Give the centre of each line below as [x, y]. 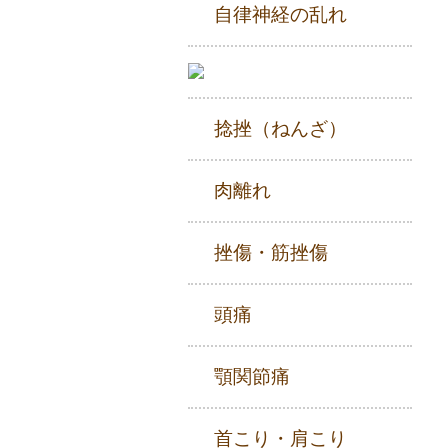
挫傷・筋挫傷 [271, 252]
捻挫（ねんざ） [280, 128]
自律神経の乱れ [280, 14]
